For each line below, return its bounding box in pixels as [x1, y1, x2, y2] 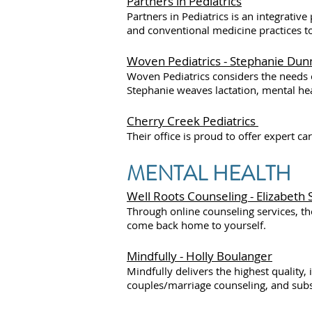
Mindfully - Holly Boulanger [127, 248, 272, 265]
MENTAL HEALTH [127, 159, 291, 189]
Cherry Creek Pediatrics [127, 113, 258, 130]
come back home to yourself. [127, 218, 266, 233]
